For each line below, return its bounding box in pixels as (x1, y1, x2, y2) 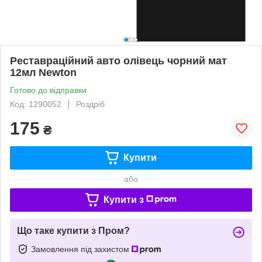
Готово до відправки (10, 85, 87, 95)
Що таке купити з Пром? (17, 225, 130, 236)
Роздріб (76, 99, 105, 109)
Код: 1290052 (10, 99, 61, 109)
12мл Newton (10, 66, 77, 78)
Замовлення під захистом (31, 244, 132, 254)
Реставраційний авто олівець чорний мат (10, 54, 227, 67)
